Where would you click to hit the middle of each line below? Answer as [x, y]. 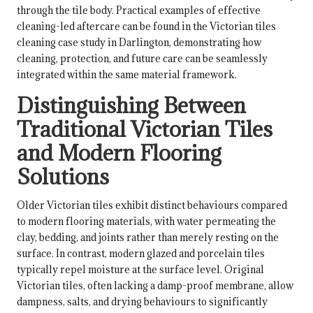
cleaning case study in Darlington [93, 42]
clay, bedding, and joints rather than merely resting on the [148, 237]
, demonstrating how [215, 42]
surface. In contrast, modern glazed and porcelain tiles [141, 253]
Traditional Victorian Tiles [145, 129]
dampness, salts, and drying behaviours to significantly [142, 301]
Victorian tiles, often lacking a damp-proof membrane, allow [155, 285]
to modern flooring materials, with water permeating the [146, 221]
